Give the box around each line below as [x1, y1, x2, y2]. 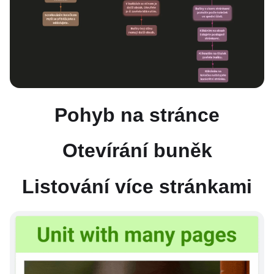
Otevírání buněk [62, 139, 212, 162]
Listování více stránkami [22, 175, 252, 198]
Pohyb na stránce [54, 103, 220, 126]
